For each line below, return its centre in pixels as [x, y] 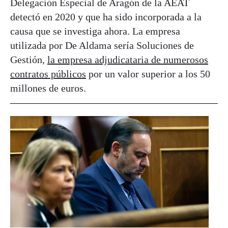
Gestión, [29, 59]
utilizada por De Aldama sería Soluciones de [102, 45]
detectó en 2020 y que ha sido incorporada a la [106, 17]
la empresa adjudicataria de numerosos [128, 59]
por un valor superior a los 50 [148, 74]
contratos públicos [48, 74]
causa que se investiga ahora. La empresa [95, 31]
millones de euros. [48, 88]
